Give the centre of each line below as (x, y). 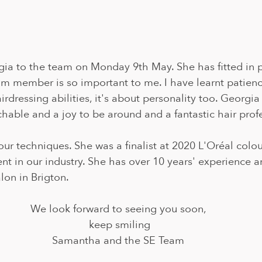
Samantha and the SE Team (119, 241)
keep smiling (119, 225)
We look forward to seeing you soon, (119, 209)
